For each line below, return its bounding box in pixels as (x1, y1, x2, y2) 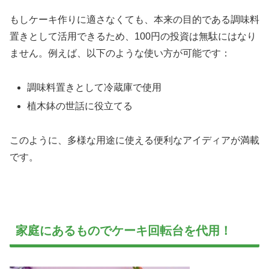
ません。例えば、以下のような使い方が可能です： (10, 48, 231, 59)
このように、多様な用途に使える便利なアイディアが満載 (10, 135, 259, 146)
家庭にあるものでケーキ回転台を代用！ (16, 223, 232, 237)
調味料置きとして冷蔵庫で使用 (27, 82, 162, 93)
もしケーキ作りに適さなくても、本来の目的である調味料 (10, 14, 259, 25)
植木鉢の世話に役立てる (27, 101, 133, 112)
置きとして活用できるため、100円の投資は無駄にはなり (10, 31, 256, 42)
